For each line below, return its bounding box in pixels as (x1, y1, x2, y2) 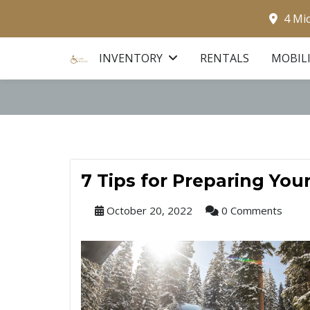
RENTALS (200, 51, 249, 66)
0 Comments (219, 203, 282, 217)
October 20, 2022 (104, 203, 192, 217)
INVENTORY (99, 51, 165, 66)
